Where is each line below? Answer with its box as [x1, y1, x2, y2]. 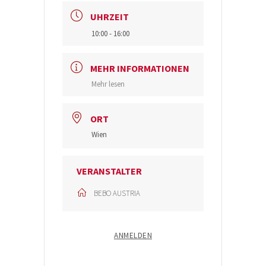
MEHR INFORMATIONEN [90, 62, 189, 74]
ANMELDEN [114, 230, 152, 240]
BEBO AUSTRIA [94, 188, 140, 198]
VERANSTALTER [77, 165, 142, 177]
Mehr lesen [91, 79, 125, 89]
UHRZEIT [90, 11, 129, 23]
